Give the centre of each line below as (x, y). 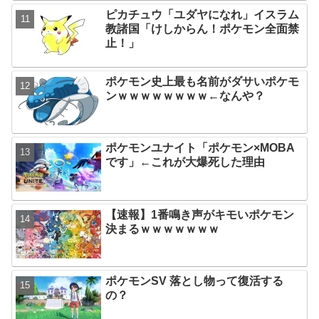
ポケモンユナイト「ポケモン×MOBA (200, 148)
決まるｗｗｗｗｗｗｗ (163, 229)
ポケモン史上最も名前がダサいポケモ (203, 81)
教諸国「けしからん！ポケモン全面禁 (203, 29)
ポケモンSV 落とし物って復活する (195, 281)
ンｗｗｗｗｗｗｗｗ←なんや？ (185, 95)
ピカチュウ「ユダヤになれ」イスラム (203, 15)
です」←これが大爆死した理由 (185, 162)
